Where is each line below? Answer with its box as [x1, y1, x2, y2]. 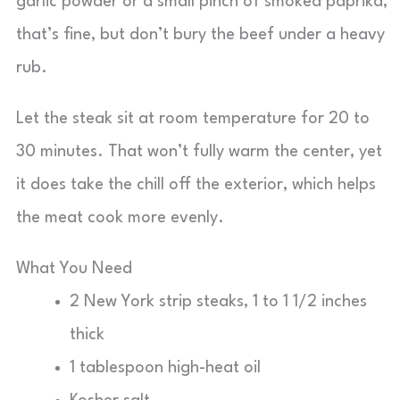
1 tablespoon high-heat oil [70, 360, 261, 376]
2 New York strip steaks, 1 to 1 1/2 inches [70, 294, 367, 310]
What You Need [16, 261, 132, 277]
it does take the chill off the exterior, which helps [16, 177, 376, 193]
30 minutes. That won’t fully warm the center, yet [16, 144, 382, 160]
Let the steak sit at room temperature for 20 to [16, 111, 370, 127]
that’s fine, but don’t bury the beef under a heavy [16, 27, 385, 43]
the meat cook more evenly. [16, 210, 224, 226]
